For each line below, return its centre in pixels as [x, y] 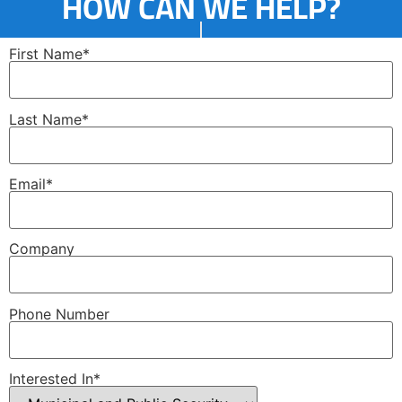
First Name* [49, 54]
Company [42, 249]
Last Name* [49, 119]
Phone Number [59, 314]
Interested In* [55, 379]
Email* [31, 184]
